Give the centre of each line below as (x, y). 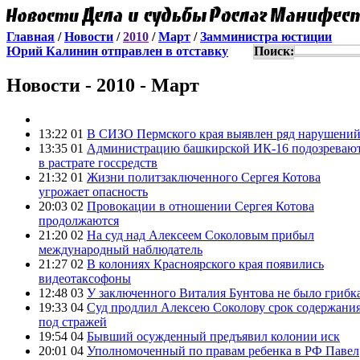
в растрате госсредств (98, 162)
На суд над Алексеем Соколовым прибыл (200, 235)
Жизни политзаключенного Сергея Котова (204, 177)
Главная (31, 37)
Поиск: (274, 51)
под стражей (73, 321)
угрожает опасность (93, 191)
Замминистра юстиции (266, 37)
